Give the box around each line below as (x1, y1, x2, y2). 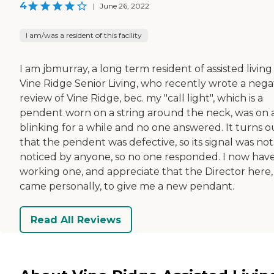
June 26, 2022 (100, 1, 149, 11)
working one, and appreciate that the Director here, (20, 166, 273, 178)
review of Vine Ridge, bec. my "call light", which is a (20, 92, 263, 105)
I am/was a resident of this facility (26, 31, 142, 40)
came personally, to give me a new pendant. (20, 180, 234, 193)
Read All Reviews (31, 213, 121, 226)
